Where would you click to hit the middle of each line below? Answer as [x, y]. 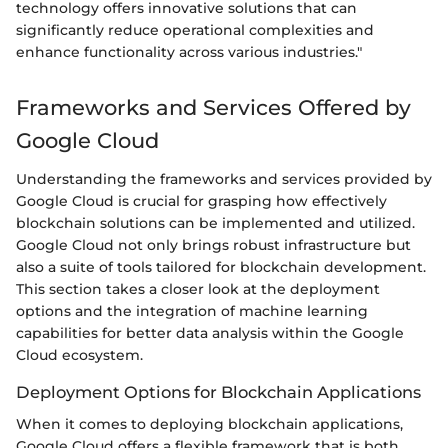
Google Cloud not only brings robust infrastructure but [213, 244]
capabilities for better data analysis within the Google [210, 332]
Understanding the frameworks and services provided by [224, 178]
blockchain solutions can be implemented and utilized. [215, 222]
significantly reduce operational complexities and [195, 30]
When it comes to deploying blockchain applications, [209, 424]
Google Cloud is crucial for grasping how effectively [201, 200]
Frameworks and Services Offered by [213, 108]
